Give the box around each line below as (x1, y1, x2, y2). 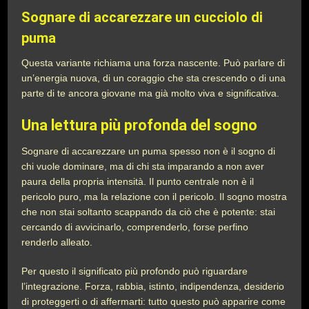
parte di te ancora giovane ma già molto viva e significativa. (21, 88, 280, 99)
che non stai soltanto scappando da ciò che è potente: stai (21, 206, 276, 217)
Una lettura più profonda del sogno (21, 117, 258, 134)
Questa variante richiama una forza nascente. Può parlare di (21, 57, 286, 68)
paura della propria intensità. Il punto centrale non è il (21, 176, 255, 187)
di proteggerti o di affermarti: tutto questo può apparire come (21, 296, 286, 307)
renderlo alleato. (21, 237, 93, 248)
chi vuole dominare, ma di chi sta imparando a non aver (21, 161, 265, 172)
